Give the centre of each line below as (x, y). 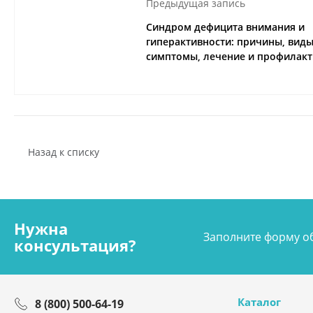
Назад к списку (64, 152)
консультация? (75, 245)
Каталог (259, 302)
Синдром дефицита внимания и (225, 27)
